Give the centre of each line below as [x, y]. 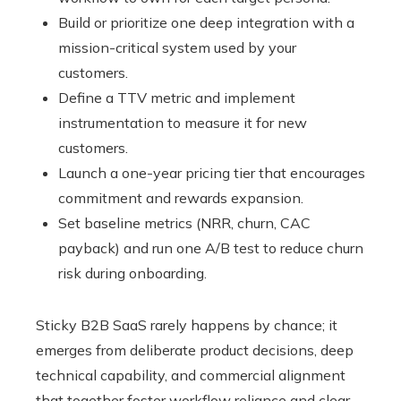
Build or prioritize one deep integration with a [206, 23]
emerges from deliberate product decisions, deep [195, 350]
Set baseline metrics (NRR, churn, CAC [184, 223]
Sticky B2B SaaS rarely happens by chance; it [187, 325]
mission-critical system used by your [177, 48]
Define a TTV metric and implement [177, 98]
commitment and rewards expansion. [181, 198]
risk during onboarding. [132, 273]
